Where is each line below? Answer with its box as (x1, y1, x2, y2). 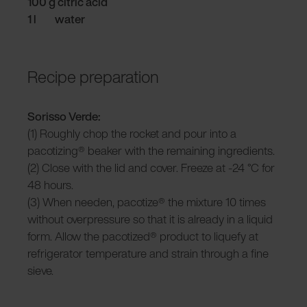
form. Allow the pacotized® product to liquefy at (27, 227, 258, 245)
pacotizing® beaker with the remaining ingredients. (27, 141, 275, 159)
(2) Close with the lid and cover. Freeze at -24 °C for (27, 158, 275, 176)
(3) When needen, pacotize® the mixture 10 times (27, 193, 266, 210)
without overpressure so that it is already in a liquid (27, 210, 273, 228)
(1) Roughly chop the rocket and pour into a (27, 124, 236, 142)
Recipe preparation (27, 64, 159, 89)
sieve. (27, 261, 53, 279)
